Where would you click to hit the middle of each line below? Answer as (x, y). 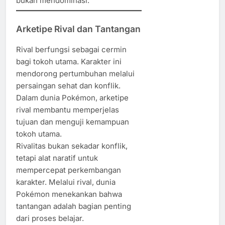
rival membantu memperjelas (68, 110)
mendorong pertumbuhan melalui (75, 74)
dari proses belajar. (50, 218)
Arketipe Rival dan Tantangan (78, 29)
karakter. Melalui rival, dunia (66, 182)
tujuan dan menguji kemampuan (73, 122)
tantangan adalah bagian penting (74, 206)
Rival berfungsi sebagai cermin (71, 50)
